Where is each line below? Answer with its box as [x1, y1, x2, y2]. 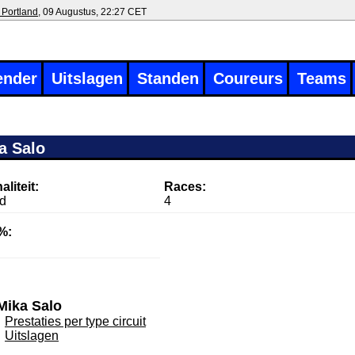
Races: [163, 180, 206, 193]
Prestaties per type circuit [5, 315, 146, 328]
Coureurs [213, 70, 283, 87]
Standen [137, 70, 199, 87]
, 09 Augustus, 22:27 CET [38, 6, 147, 17]
